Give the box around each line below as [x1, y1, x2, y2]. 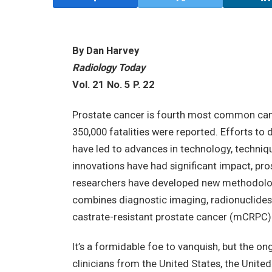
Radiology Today [72, 62, 145, 73]
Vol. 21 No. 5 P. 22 [72, 79, 155, 90]
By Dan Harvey [72, 45, 139, 56]
